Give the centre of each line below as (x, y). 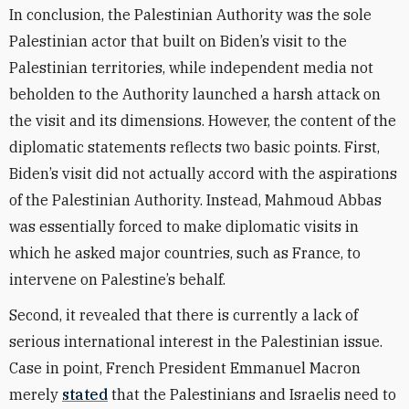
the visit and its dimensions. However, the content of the (203, 121)
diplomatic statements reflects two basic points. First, (194, 147)
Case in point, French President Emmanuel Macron (185, 368)
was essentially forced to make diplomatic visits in (184, 226)
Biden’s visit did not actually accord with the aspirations (203, 173)
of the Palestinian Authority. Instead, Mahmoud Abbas (195, 200)
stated (85, 394)
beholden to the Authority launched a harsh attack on (195, 94)
